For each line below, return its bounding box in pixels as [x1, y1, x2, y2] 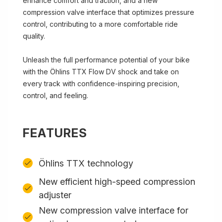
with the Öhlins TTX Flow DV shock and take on [23, 67, 179, 76]
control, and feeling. [23, 91, 90, 100]
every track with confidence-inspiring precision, [23, 79, 179, 88]
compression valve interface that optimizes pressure [23, 8, 194, 16]
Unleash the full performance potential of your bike [23, 55, 190, 64]
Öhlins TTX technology [39, 158, 133, 168]
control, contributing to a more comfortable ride [23, 20, 178, 28]
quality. [23, 32, 47, 40]
